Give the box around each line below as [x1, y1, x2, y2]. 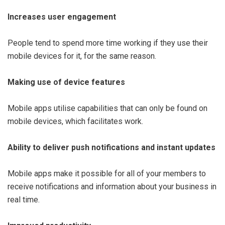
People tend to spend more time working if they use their [8, 38, 208, 48]
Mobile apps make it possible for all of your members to [8, 168, 206, 178]
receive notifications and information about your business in [8, 181, 216, 191]
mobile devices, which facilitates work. [8, 116, 143, 126]
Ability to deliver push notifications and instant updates [8, 142, 215, 152]
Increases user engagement [8, 12, 116, 22]
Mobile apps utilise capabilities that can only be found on [8, 103, 207, 113]
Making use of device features [8, 77, 125, 87]
